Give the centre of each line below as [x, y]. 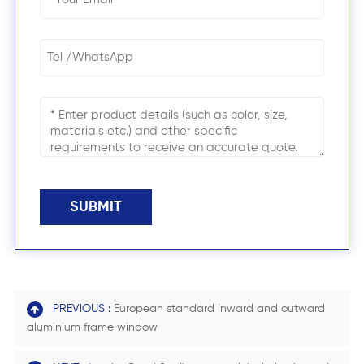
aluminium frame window [92, 328]
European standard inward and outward [219, 309]
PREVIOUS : [83, 309]
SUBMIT [95, 208]
